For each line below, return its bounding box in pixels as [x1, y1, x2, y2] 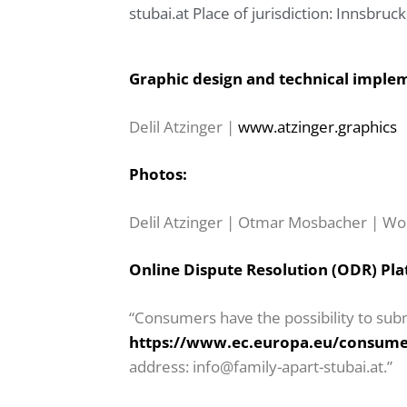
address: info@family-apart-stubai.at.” [129, 355, 392, 377]
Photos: [129, 163, 187, 184]
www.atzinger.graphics [238, 115, 397, 137]
